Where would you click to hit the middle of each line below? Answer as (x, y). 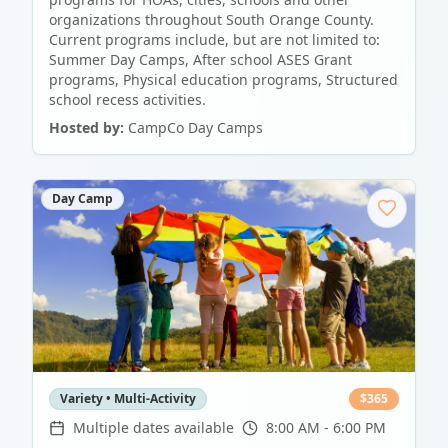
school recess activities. (127, 100)
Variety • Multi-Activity (128, 399)
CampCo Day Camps (195, 128)
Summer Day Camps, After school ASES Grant (200, 60)
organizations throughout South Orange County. (211, 20)
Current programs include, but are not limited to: (214, 40)
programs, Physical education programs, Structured (223, 80)
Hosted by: (86, 128)
